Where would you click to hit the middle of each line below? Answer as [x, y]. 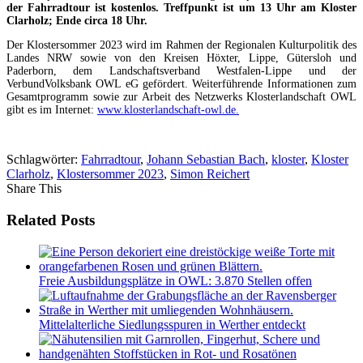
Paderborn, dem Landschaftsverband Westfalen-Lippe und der [181, 71]
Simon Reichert [210, 174]
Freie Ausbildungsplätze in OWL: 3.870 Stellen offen [175, 280]
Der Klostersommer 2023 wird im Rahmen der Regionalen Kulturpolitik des [181, 45]
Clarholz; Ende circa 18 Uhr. [77, 21]
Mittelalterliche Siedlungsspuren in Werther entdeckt [172, 324]
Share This [34, 189]
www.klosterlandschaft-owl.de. [168, 110]
